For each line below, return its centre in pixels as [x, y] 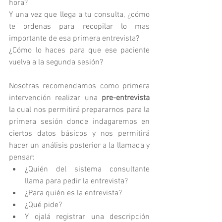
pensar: [22, 158]
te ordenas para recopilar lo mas [79, 27]
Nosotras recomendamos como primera [79, 86]
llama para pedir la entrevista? [76, 181]
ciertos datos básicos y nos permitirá [79, 134]
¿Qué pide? [43, 205]
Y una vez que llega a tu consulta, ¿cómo [79, 15]
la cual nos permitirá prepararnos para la [79, 110]
